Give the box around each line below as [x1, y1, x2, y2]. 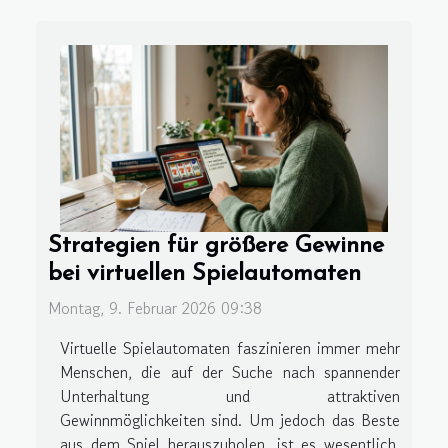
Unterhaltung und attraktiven [60, 384, 400, 409]
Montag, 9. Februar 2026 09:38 [48, 296, 262, 321]
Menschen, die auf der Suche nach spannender [60, 360, 400, 385]
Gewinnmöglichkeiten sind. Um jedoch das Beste [60, 408, 400, 433]
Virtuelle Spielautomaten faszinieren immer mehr [60, 336, 400, 361]
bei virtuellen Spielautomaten [48, 262, 361, 287]
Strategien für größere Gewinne [48, 234, 384, 259]
